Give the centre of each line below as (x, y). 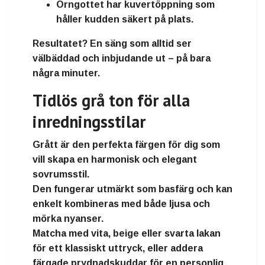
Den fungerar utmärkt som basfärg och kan (132, 189)
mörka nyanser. (68, 219)
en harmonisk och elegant (137, 160)
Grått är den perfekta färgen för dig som (126, 145)
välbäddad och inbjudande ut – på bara (122, 59)
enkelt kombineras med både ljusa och (121, 204)
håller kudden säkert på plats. (125, 20)
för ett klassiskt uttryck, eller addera (118, 248)
